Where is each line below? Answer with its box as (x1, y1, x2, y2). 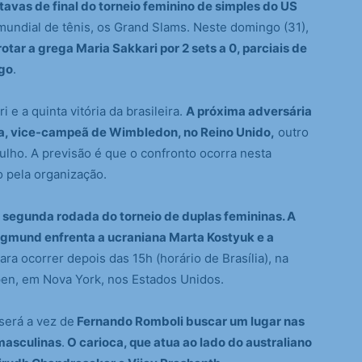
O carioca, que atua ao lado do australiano (65, 335, 312, 350)
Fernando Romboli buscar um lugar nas (74, 314, 305, 329)
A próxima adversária (186, 103, 312, 119)
